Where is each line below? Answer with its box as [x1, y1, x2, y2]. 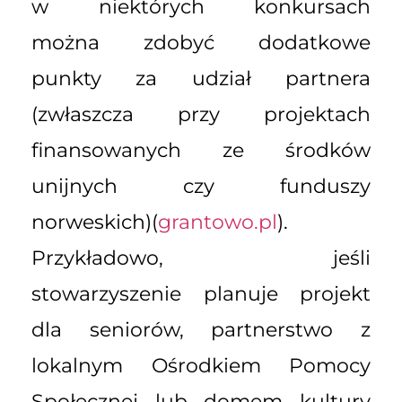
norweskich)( [31, 210, 158, 235]
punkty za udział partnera [31, 66, 371, 92]
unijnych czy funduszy [31, 174, 371, 199]
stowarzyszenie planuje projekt [31, 282, 371, 307]
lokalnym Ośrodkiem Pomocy [31, 354, 371, 379]
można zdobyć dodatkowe [31, 31, 371, 56]
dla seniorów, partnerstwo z [31, 318, 371, 343]
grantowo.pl [158, 210, 277, 235]
